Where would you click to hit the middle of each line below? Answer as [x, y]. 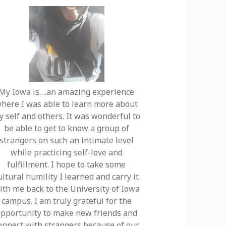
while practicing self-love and [66, 153]
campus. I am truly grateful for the [66, 201]
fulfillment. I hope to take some [67, 165]
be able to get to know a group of [66, 128]
